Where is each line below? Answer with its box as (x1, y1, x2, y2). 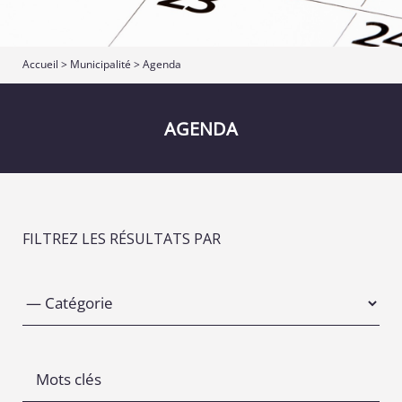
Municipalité (70, 57, 131, 72)
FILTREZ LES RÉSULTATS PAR (22, 229, 221, 249)
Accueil (22, 57, 58, 72)
